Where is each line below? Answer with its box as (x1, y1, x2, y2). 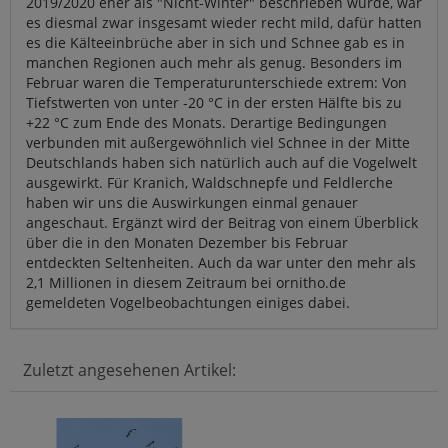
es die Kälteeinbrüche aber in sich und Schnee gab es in (26, 33, 405, 53)
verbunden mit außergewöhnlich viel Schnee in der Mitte (26, 133, 410, 153)
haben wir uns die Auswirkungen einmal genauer (26, 193, 358, 213)
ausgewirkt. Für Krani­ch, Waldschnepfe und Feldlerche (26, 173, 393, 193)
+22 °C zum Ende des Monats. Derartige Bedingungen (26, 113, 387, 133)
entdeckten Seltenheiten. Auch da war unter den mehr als (26, 253, 416, 273)
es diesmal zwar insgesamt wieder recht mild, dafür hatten (26, 13, 422, 33)
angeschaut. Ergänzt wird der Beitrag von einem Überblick (26, 213, 418, 233)
